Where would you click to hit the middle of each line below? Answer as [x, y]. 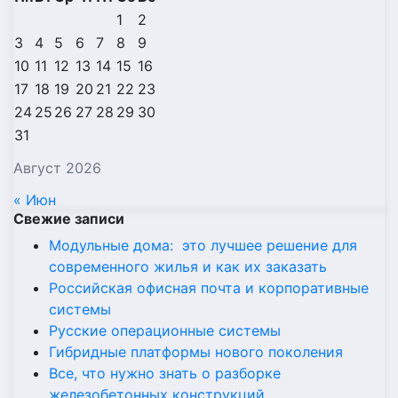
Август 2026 [57, 168]
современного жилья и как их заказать [188, 267]
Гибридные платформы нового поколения [196, 352]
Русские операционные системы [165, 331]
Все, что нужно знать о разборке [165, 374]
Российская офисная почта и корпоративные [209, 288]
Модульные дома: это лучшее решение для [203, 246]
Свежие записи [69, 219]
